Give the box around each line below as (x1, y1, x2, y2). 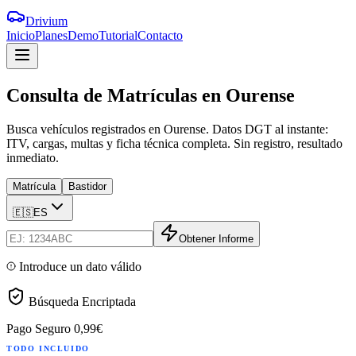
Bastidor (68, 180, 106, 192)
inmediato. (6, 150, 59, 164)
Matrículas (107, 84, 202, 106)
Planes (35, 29, 68, 42)
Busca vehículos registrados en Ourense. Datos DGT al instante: (6, 122, 328, 136)
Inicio (6, 29, 35, 42)
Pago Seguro (6, 321, 71, 335)
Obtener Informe (179, 232, 253, 245)
